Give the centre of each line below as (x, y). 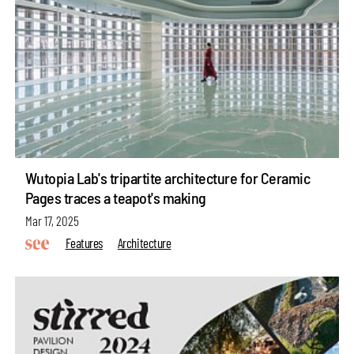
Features (84, 242)
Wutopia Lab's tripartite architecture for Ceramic (168, 178)
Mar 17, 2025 (52, 220)
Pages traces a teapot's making (115, 198)
